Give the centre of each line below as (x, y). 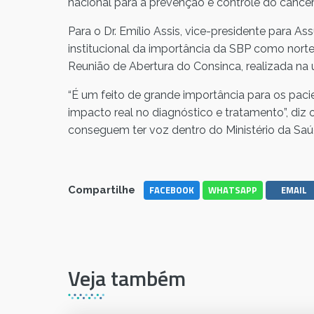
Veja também (127, 279)
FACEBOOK (172, 190)
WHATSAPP (233, 190)
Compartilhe (102, 190)
